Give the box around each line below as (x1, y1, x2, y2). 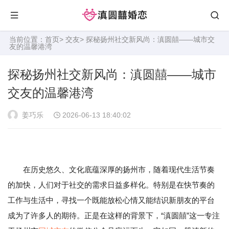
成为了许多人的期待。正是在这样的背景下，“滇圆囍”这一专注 (8, 211, 220, 220)
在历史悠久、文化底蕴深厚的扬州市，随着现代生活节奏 (8, 165, 215, 174)
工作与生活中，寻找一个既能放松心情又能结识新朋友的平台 (8, 196, 215, 204)
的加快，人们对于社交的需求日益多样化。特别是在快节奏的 (8, 180, 215, 189)
